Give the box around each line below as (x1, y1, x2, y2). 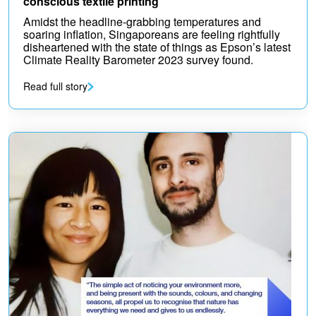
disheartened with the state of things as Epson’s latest (23, 39, 291, 55)
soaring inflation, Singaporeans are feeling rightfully (23, 26, 280, 42)
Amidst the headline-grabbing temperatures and (23, 13, 261, 30)
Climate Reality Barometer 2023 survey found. (23, 51, 253, 68)
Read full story (23, 79, 87, 93)
